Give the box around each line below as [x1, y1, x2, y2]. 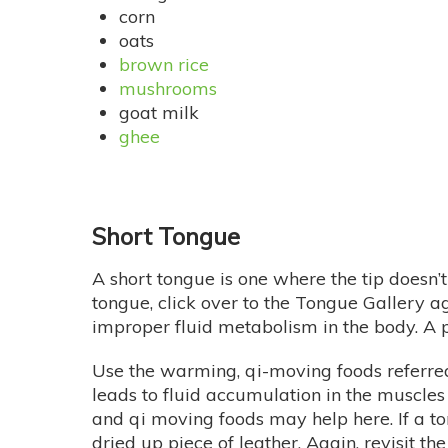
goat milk [119, 101, 199, 125]
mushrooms [119, 77, 217, 101]
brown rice [119, 53, 209, 77]
